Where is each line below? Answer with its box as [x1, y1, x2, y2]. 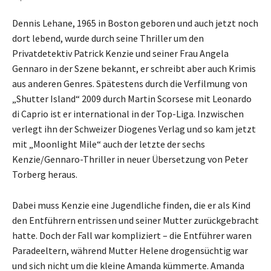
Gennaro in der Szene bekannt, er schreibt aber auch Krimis [12, 62, 256, 74]
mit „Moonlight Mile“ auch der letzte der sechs [12, 137, 205, 150]
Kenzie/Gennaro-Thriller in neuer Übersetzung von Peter [12, 152, 248, 165]
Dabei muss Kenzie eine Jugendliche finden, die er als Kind [12, 198, 250, 211]
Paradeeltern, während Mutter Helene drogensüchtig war [12, 244, 248, 256]
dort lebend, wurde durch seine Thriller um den [12, 31, 204, 44]
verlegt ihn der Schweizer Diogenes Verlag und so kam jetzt [12, 122, 256, 135]
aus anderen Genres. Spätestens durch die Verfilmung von [12, 77, 247, 90]
